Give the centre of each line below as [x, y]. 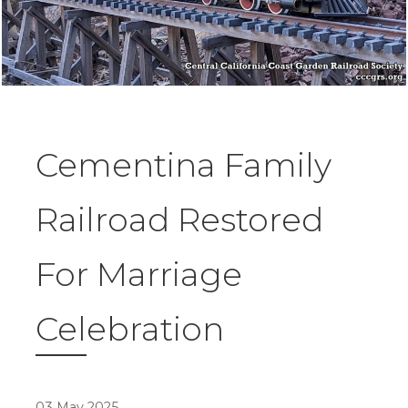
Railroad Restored [179, 220]
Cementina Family [184, 165]
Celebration [130, 329]
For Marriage [139, 275]
